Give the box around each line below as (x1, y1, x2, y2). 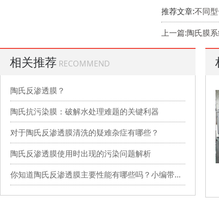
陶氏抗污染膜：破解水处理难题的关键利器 (10, 106, 159, 117)
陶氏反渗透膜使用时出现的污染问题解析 (10, 148, 151, 159)
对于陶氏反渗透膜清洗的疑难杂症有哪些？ (10, 127, 159, 138)
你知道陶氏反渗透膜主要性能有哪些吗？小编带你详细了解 (175, 169, 181, 180)
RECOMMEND (59, 58, 110, 69)
